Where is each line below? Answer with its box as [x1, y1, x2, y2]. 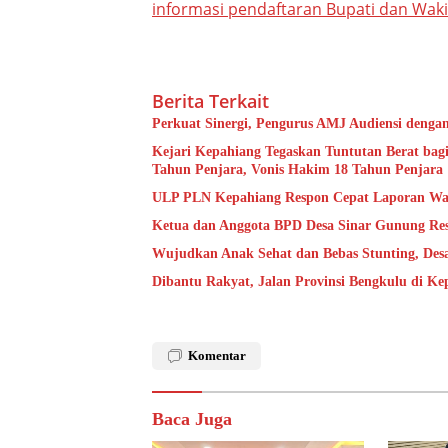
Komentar [188, 347, 246, 363]
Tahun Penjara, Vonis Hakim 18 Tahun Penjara [152, 161, 443, 177]
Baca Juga [152, 408, 232, 429]
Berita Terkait [152, 88, 269, 113]
